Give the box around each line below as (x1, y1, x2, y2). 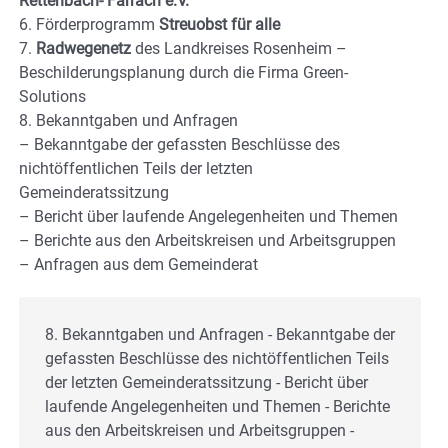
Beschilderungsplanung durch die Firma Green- (19, 62, 348, 82)
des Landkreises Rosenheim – (131, 38, 347, 58)
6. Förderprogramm (19, 14, 155, 34)
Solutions (19, 86, 86, 106)
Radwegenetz (36, 38, 131, 58)
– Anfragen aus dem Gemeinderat (19, 254, 258, 274)
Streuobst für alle (155, 14, 280, 34)
